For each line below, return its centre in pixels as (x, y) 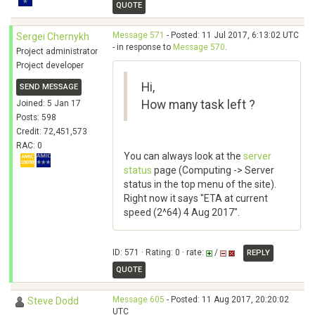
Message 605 (139, 300)
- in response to (143, 47)
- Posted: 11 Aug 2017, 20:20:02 (227, 300)
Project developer (50, 65)
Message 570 (199, 47)
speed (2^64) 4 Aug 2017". (182, 212)
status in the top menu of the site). (200, 184)
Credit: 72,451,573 (52, 131)
